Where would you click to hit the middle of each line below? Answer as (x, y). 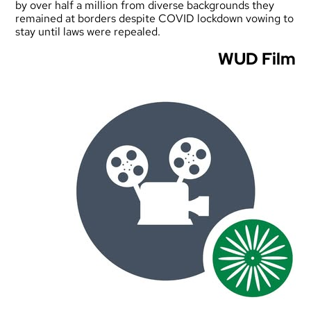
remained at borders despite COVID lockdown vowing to (155, 19)
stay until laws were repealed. (88, 32)
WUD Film (257, 59)
